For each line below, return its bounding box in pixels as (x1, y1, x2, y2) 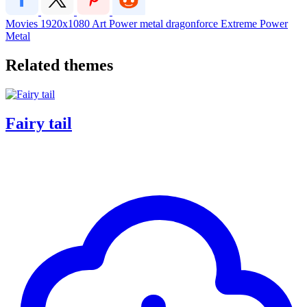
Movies (5, 17, 40, 29)
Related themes (5, 56, 113, 74)
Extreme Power (221, 17, 288, 29)
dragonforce (166, 17, 221, 29)
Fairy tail (5, 114, 72, 132)
